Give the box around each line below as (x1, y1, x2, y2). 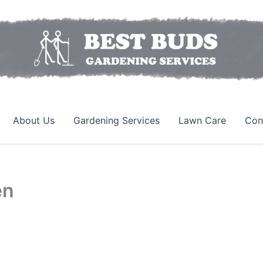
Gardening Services (73, 114, 160, 126)
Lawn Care (178, 114, 226, 126)
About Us (13, 114, 55, 126)
